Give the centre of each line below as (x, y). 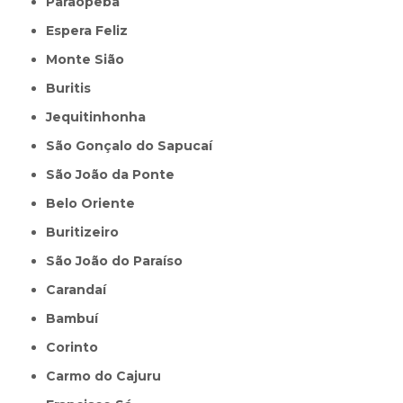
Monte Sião (91, 59)
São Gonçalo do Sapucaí (134, 145)
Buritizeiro (88, 232)
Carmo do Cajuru (109, 376)
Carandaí (81, 289)
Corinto (77, 347)
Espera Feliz (91, 30)
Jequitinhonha (99, 116)
